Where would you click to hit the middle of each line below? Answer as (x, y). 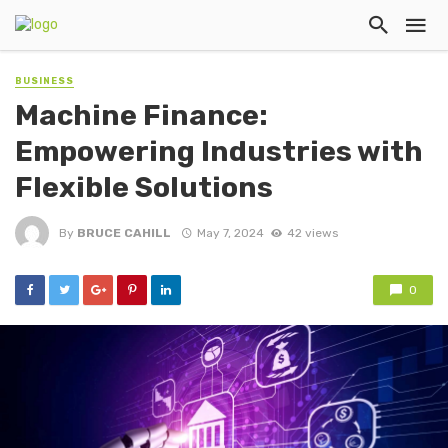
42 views (312, 232)
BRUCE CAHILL (124, 232)
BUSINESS (44, 81)
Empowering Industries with (219, 151)
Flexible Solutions (144, 187)
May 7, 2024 (230, 232)
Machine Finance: (141, 115)
